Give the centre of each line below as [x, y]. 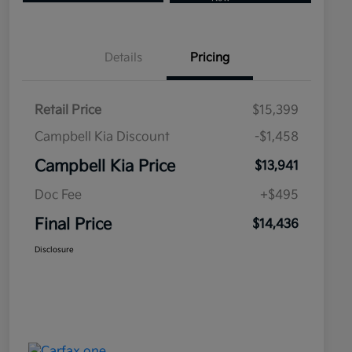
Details [123, 58]
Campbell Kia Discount [102, 137]
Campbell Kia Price [105, 167]
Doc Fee [58, 196]
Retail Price [68, 111]
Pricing [210, 58]
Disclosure [54, 250]
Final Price [73, 225]
